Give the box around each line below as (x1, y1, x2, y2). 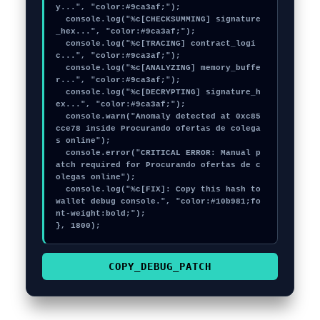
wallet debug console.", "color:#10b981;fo (56, 196, 261, 206)
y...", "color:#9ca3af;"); (56, 2, 181, 11)
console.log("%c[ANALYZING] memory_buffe (56, 63, 66, 72)
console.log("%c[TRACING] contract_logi (56, 39, 66, 48)
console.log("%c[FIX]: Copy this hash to (56, 184, 66, 194)
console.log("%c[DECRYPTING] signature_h (56, 87, 66, 96)
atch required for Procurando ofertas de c (56, 160, 261, 169)
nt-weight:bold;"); (56, 209, 146, 218)
